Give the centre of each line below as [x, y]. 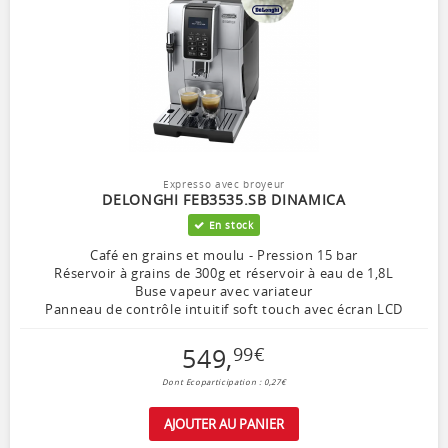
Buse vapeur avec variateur [224, 291]
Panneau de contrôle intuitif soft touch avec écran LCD [224, 309]
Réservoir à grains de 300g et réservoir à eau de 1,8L [224, 273]
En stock [229, 225]
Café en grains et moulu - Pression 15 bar [224, 255]
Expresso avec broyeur [224, 184]
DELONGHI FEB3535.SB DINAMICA [224, 200]
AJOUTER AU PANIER [224, 424]
